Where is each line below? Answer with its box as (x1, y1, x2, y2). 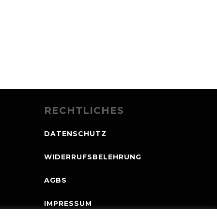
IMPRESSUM (44, 199, 92, 208)
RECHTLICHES (44, 104, 124, 116)
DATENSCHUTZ (44, 129, 107, 138)
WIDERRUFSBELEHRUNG (44, 152, 141, 161)
